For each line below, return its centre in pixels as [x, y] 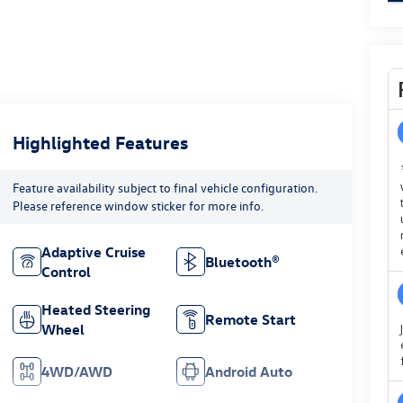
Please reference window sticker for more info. [138, 205]
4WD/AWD [76, 371]
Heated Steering [95, 309]
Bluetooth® [243, 261]
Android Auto [249, 371]
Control [66, 271]
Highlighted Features [100, 141]
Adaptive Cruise [93, 251]
